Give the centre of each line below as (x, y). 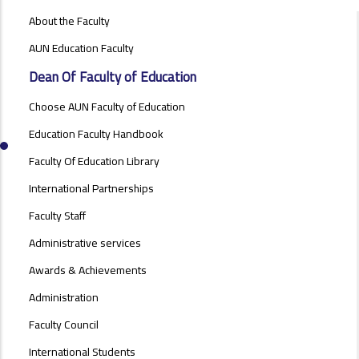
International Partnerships (91, 189)
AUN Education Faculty (81, 48)
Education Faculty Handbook (96, 134)
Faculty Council (63, 325)
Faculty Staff (57, 216)
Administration (63, 298)
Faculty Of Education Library (94, 161)
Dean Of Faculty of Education (112, 77)
